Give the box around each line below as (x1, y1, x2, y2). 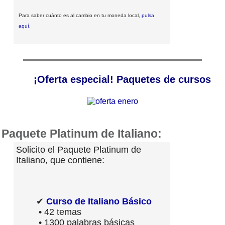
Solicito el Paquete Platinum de (16, 144, 141, 155)
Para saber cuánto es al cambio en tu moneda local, (19, 12, 142, 18)
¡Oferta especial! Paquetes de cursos (33, 73, 217, 85)
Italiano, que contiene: (16, 155, 104, 165)
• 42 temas (36, 206, 81, 217)
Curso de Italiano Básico (46, 196, 152, 206)
